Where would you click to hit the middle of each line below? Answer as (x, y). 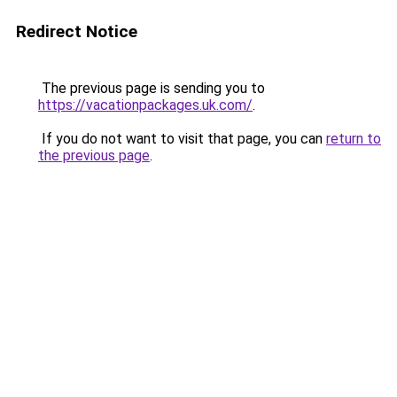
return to (354, 139)
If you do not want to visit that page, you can (182, 139)
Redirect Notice (77, 31)
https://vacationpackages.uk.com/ (145, 105)
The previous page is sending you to (152, 88)
